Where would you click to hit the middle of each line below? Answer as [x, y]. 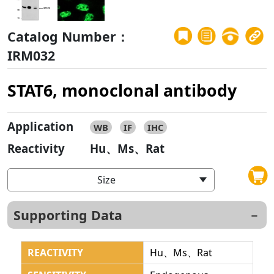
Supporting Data [68, 215]
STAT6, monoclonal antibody [122, 90]
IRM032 [31, 55]
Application [40, 126]
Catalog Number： [68, 36]
